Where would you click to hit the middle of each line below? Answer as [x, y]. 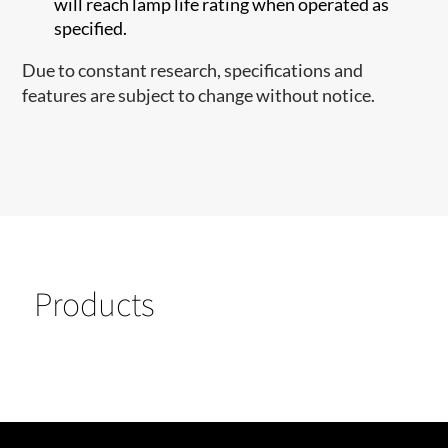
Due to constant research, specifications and [193, 70]
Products [94, 304]
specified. [91, 28]
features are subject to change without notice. [199, 95]
